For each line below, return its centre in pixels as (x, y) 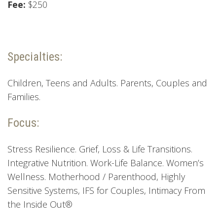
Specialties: (35, 57)
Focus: (23, 123)
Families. (25, 97)
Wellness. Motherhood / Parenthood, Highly (96, 177)
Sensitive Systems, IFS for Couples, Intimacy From (106, 191)
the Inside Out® (40, 204)
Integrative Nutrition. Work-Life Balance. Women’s (106, 163)
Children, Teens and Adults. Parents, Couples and (107, 83)
